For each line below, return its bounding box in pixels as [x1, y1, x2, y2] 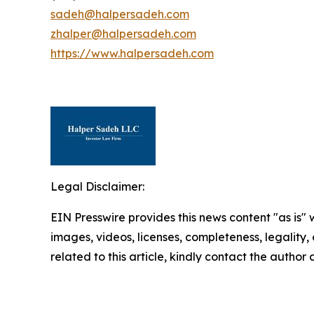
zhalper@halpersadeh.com [50, 27, 196, 41]
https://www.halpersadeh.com [50, 46, 214, 60]
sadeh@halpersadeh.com [50, 7, 189, 21]
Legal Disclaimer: [50, 179, 144, 193]
